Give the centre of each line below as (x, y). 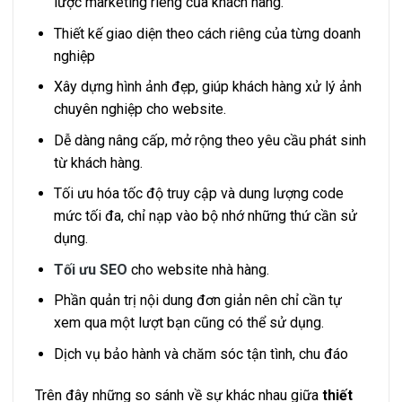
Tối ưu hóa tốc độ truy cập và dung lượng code (198, 194)
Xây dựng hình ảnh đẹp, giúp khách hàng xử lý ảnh (207, 87)
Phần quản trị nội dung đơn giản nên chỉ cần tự (197, 301)
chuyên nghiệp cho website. (140, 109)
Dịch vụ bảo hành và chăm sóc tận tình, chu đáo (201, 354)
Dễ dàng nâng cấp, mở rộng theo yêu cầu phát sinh (210, 140)
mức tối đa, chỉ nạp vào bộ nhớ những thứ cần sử (205, 216)
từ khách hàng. (98, 162)
